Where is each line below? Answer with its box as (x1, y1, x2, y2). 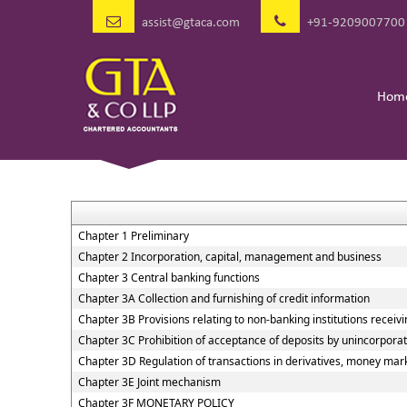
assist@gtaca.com (142, 16, 240, 30)
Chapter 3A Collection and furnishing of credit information (77, 291, 370, 306)
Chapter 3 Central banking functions (77, 270, 260, 285)
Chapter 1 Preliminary (77, 228, 189, 243)
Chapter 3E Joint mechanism (77, 374, 221, 390)
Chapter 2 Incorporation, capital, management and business (77, 249, 382, 264)
